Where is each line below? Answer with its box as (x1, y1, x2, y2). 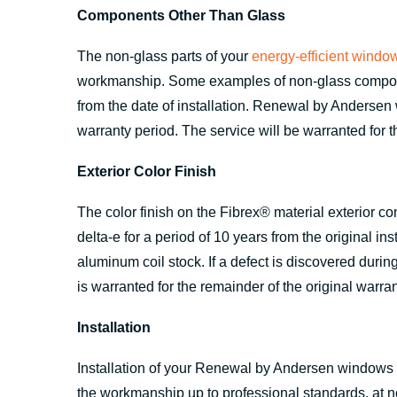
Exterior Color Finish (77, 164, 216, 179)
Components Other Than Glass (77, 8, 285, 23)
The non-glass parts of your (77, 49, 252, 64)
